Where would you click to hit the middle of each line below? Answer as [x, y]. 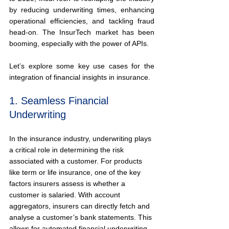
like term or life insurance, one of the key [76, 172]
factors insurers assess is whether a [68, 184]
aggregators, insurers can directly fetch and [81, 206]
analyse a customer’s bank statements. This [82, 217]
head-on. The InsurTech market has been [82, 32]
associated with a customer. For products [77, 161]
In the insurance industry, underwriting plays [81, 139]
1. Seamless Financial [60, 101]
